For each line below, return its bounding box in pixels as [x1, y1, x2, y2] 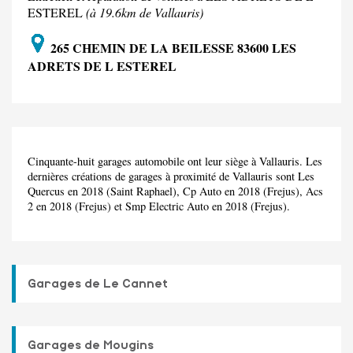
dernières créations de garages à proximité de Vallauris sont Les [28, 169, 314, 184]
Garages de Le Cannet [28, 277, 168, 290]
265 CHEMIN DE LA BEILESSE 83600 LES [47, 39, 296, 58]
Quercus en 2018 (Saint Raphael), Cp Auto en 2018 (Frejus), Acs [28, 184, 323, 199]
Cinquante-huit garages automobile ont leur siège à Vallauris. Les [28, 154, 322, 169]
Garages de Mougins [28, 338, 154, 351]
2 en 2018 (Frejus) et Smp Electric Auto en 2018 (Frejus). [28, 199, 290, 214]
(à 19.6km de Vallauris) [86, 4, 203, 21]
